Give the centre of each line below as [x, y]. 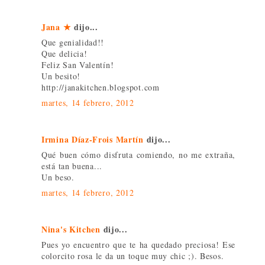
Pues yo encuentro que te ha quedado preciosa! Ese [138, 244]
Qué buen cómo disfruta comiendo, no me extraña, [138, 154]
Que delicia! [64, 53]
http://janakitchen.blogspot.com [101, 87]
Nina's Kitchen [71, 229]
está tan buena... [72, 166]
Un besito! [61, 76]
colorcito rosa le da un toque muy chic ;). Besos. [133, 256]
